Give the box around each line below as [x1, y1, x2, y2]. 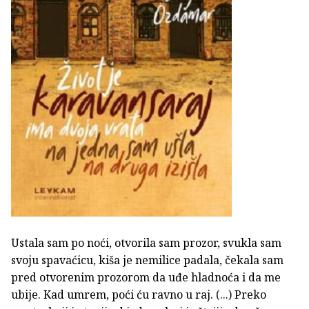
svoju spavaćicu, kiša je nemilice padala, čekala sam [11, 252, 283, 268]
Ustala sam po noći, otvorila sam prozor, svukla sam [11, 235, 281, 251]
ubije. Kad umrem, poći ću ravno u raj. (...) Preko [11, 287, 266, 303]
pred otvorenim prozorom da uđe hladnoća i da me [11, 270, 281, 286]
